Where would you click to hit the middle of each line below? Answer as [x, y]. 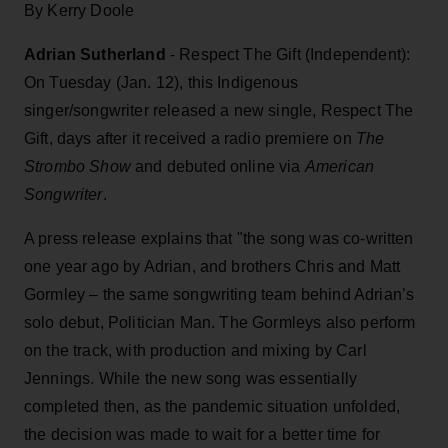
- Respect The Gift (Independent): [288, 54]
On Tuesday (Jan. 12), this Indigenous [161, 82]
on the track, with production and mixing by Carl [195, 350]
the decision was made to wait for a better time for [202, 434]
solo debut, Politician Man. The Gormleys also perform [220, 322]
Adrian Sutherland [95, 54]
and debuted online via [220, 166]
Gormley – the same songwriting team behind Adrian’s [219, 294]
